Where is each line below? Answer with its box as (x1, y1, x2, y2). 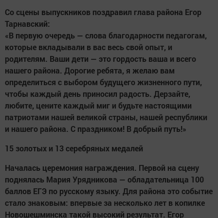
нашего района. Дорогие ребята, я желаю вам (5, 65, 175, 76)
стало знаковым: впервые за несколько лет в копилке (5, 198, 205, 208)
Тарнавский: (5, 18, 50, 29)
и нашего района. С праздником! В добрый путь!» (5, 124, 186, 134)
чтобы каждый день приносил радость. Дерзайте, (5, 89, 190, 99)
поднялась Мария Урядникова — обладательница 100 (5, 174, 204, 185)
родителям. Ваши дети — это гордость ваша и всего (5, 54, 196, 64)
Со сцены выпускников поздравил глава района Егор (5, 7, 201, 18)
